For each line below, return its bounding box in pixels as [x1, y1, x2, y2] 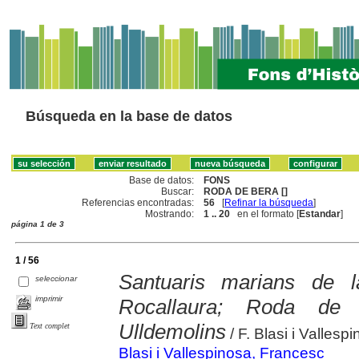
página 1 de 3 [11, 219, 64, 228]
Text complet [30, 321, 70, 330]
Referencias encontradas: [82, 196, 195, 208]
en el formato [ [230, 208, 300, 220]
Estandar [299, 208, 341, 220]
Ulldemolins [118, 319, 226, 344]
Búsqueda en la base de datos [26, 108, 232, 124]
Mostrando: [145, 208, 195, 220]
